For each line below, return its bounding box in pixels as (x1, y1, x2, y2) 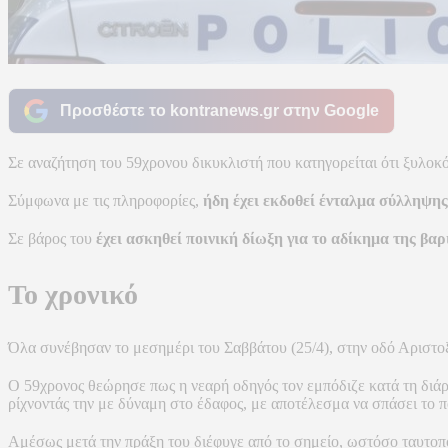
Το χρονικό (8, 279, 138, 311)
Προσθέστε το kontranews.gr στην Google (60, 101, 379, 119)
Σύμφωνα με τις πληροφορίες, (8, 191, 199, 209)
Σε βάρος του (8, 229, 96, 247)
